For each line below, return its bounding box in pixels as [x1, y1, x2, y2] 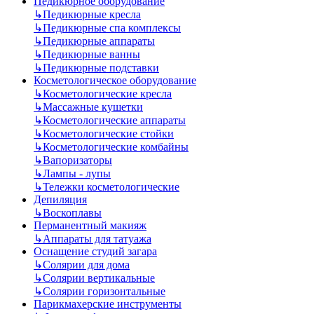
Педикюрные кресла [43, 8, 141, 20]
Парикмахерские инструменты [34, 298, 182, 310]
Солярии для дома [43, 259, 130, 271]
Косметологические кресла [43, 88, 172, 100]
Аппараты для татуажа [43, 233, 151, 245]
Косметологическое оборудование [34, 74, 196, 86]
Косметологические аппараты [43, 114, 186, 126]
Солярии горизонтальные [43, 285, 165, 297]
